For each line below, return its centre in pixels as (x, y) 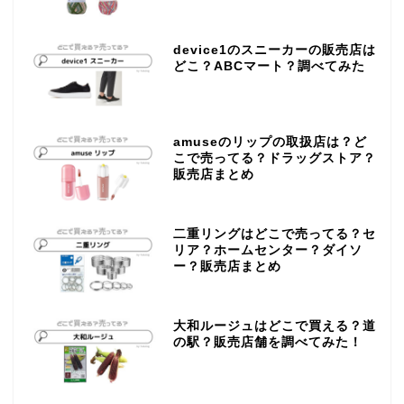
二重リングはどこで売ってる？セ (274, 234)
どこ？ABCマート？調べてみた (269, 66)
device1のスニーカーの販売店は (274, 50)
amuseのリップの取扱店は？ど (270, 142)
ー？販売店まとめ (227, 266)
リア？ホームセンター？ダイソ (267, 250)
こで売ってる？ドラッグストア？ (274, 158)
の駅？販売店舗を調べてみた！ (267, 342)
